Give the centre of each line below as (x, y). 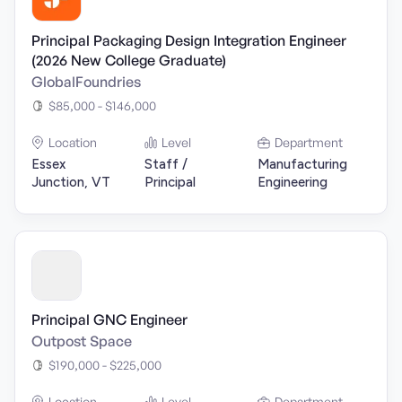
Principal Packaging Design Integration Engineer (189, 40)
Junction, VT (71, 182)
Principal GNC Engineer (109, 319)
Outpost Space (82, 341)
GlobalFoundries (86, 82)
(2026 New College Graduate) (129, 60)
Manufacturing (302, 164)
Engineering (293, 182)
